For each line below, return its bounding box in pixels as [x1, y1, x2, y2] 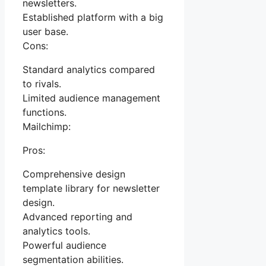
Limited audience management [23, 92, 160, 104]
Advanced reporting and [23, 211, 132, 223]
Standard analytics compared [23, 64, 155, 76]
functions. [23, 106, 66, 119]
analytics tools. [23, 225, 90, 237]
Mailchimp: [23, 121, 71, 133]
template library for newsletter [23, 182, 160, 195]
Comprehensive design [23, 168, 125, 180]
